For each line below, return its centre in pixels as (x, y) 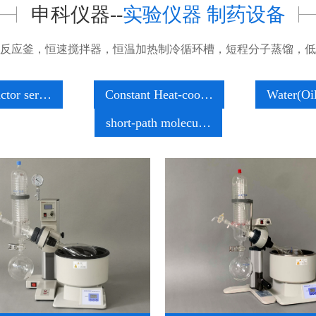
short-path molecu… (158, 123)
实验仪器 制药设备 (204, 14)
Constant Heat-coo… (159, 95)
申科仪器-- (77, 14)
